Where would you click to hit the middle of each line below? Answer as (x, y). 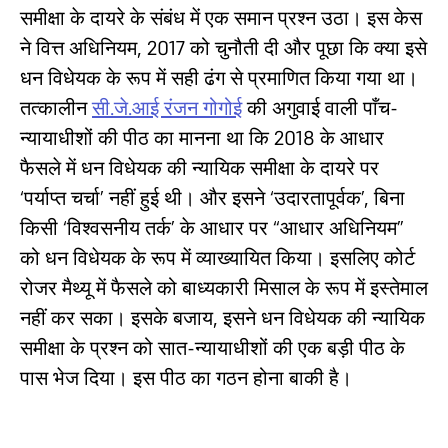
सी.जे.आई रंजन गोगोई (167, 108)
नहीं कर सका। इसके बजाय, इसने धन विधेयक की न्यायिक (222, 318)
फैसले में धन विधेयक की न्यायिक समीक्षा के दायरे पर (199, 168)
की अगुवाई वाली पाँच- (320, 108)
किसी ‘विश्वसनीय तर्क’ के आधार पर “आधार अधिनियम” (212, 228)
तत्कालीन (56, 108)
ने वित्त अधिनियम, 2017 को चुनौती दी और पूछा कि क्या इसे (223, 48)
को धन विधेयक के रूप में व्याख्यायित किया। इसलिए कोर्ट (217, 258)
